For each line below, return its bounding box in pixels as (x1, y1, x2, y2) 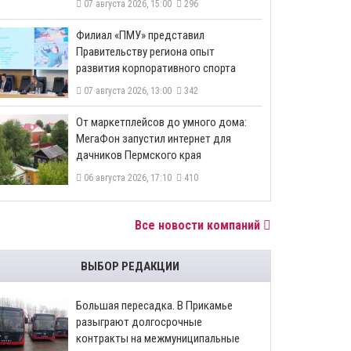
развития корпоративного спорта (76, 61, 236, 75)
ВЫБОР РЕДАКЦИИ (81, 259, 179, 273)
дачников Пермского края (76, 148, 201, 162)
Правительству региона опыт (76, 45, 215, 59)
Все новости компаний (135, 218, 263, 233)
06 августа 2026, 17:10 (81, 172, 176, 183)
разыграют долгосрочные (76, 315, 202, 329)
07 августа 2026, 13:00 (81, 85, 176, 96)
